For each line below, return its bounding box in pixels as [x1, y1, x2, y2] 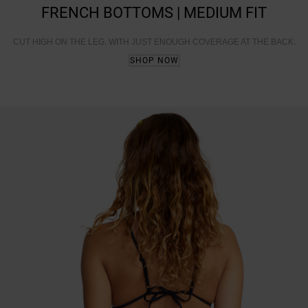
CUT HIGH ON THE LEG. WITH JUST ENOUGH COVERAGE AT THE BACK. [12, 36, 296, 47]
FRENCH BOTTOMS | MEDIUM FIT [41, 3, 267, 21]
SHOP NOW [129, 55, 179, 65]
